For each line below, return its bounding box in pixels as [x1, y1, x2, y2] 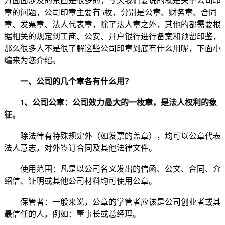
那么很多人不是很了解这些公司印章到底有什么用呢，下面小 [4, 44, 221, 53]
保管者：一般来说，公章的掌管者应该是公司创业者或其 [4, 197, 221, 206]
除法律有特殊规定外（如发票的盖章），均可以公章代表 [4, 131, 221, 140]
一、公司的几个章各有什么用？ [4, 77, 133, 86]
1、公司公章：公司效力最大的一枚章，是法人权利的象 [4, 98, 217, 107]
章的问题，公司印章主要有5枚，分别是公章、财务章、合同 [4, 8, 217, 17]
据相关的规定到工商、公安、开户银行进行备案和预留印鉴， [4, 32, 221, 41]
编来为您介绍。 [4, 56, 60, 65]
